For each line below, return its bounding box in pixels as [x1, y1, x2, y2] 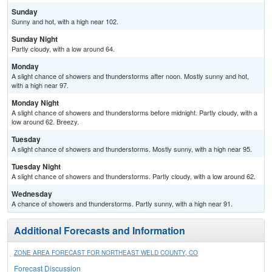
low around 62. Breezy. [12, 117, 79, 127]
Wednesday [12, 188, 52, 200]
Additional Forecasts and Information [14, 223, 185, 238]
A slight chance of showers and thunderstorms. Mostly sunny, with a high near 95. [12, 144, 252, 154]
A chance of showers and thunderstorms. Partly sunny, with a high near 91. [12, 199, 233, 209]
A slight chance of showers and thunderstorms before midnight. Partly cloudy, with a [12, 107, 257, 118]
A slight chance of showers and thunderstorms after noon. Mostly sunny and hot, [12, 71, 249, 81]
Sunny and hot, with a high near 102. [12, 16, 118, 27]
